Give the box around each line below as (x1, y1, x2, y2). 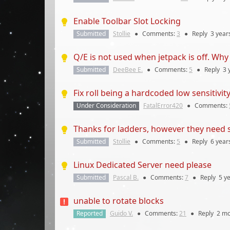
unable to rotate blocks (73, 195, 164, 206)
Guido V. (110, 209, 133, 218)
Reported (76, 209, 103, 218)
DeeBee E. (113, 65, 143, 74)
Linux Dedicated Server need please (73, 159, 212, 170)
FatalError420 (143, 101, 183, 110)
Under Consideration (76, 101, 136, 110)
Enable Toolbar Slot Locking (73, 15, 181, 27)
